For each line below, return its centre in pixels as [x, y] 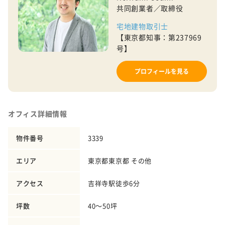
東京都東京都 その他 [120, 161]
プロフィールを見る [162, 72]
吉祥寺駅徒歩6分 [114, 183]
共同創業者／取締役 [150, 8]
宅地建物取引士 [142, 26]
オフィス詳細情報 [38, 114]
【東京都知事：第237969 [159, 37]
